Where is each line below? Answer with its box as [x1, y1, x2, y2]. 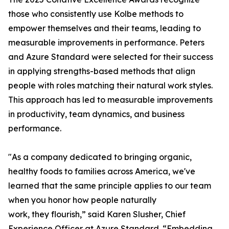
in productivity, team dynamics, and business [8, 109, 185, 120]
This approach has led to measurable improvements [8, 95, 213, 105]
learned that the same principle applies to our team [8, 180, 211, 191]
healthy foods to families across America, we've [8, 166, 195, 177]
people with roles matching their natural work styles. [8, 80, 213, 91]
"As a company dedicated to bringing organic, [8, 152, 192, 163]
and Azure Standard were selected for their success [8, 52, 213, 62]
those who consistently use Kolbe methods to [8, 9, 184, 19]
